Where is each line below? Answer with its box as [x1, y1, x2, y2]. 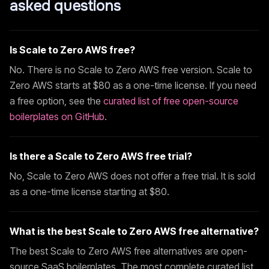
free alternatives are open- [131, 245, 247, 257]
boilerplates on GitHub [10, 110, 104, 122]
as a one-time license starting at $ [10, 186, 155, 198]
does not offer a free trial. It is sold [108, 170, 255, 182]
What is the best [10, 225, 88, 237]
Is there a [10, 150, 55, 162]
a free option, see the [10, 95, 103, 107]
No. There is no [10, 64, 78, 76]
